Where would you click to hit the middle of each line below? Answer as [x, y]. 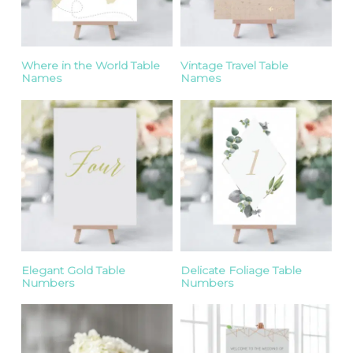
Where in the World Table [91, 65]
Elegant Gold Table [74, 270]
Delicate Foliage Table [241, 270]
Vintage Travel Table [234, 65]
